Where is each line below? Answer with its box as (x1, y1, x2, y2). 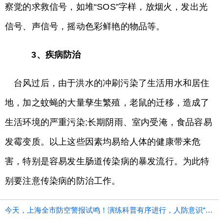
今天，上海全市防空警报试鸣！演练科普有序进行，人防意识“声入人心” (205, 206, 213, 214)
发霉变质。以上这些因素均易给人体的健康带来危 (5, 137, 201, 147)
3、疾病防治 (22, 50, 81, 60)
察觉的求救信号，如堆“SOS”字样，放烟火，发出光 (5, 2, 208, 12)
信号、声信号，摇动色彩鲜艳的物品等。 (5, 22, 165, 31)
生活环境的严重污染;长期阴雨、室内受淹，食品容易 (5, 117, 212, 127)
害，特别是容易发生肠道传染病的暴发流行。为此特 (5, 156, 210, 166)
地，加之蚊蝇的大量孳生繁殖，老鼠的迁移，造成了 (5, 98, 210, 108)
